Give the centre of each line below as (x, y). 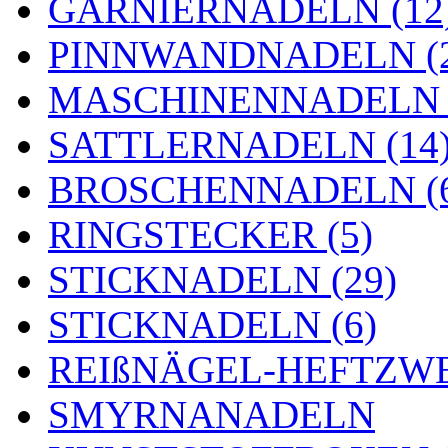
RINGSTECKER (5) (210, 234)
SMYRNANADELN (211, 414)
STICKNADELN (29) (222, 279)
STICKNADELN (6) (212, 324)
